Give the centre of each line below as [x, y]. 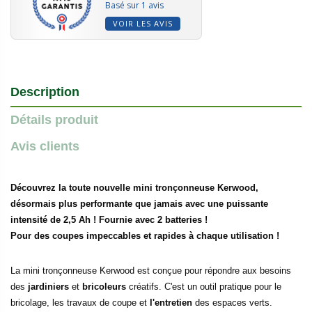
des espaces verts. [232, 302]
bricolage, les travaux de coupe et [80, 302]
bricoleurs [104, 286]
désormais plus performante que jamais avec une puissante [139, 203]
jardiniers [48, 286]
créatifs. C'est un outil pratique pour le [204, 286]
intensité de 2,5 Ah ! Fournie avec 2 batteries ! [109, 219]
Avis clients [45, 146]
